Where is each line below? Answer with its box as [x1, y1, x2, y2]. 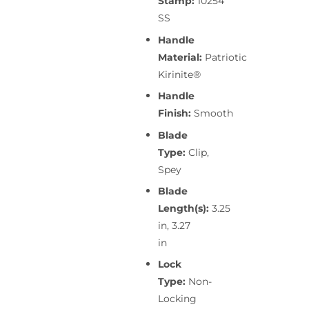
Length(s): [158, 201, 212, 215]
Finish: [158, 107, 194, 120]
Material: [158, 50, 205, 63]
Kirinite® [158, 68, 201, 81]
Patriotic [205, 50, 247, 63]
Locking [158, 292, 197, 306]
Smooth [194, 107, 233, 120]
